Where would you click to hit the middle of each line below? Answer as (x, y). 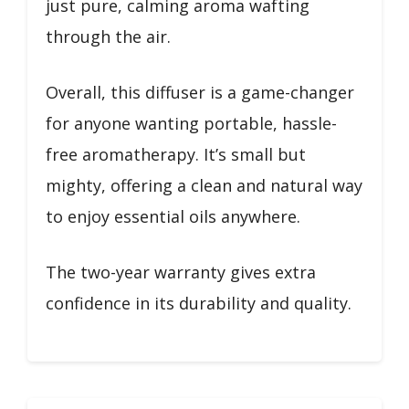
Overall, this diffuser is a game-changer (200, 92)
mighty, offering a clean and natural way (204, 185)
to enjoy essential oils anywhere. (173, 216)
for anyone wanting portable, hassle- (191, 123)
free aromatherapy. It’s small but (176, 154)
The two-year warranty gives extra (181, 272)
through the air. (108, 36)
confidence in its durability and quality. (199, 303)
